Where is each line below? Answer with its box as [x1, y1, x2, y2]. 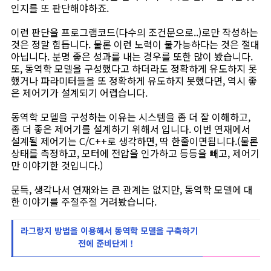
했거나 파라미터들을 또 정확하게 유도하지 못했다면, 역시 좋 [11, 73, 257, 88]
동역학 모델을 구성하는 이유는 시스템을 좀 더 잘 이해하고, [11, 109, 250, 124]
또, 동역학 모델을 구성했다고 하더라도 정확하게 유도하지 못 [11, 61, 257, 76]
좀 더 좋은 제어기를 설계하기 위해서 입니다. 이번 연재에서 [11, 122, 250, 136]
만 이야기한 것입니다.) [11, 158, 105, 172]
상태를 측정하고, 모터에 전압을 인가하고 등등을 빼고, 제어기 [11, 146, 260, 160]
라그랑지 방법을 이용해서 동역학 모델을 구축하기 [18, 224, 198, 237]
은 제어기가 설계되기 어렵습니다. [11, 85, 148, 100]
